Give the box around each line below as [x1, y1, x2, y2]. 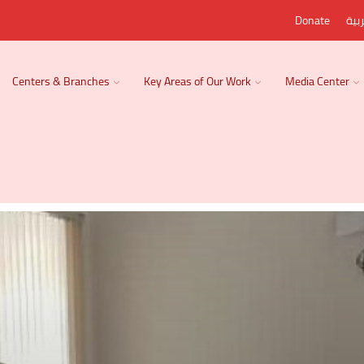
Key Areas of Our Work [144, 71, 251, 92]
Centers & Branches [12, 71, 110, 92]
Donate [295, 9, 331, 31]
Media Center [285, 71, 349, 92]
